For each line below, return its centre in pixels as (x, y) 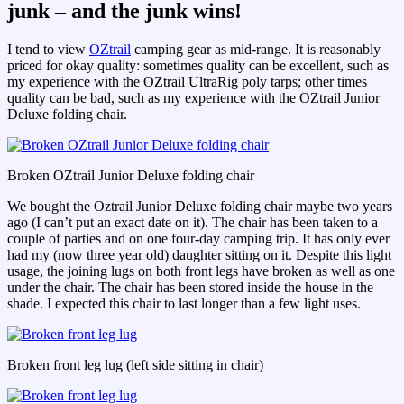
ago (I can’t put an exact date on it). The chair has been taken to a (193, 223)
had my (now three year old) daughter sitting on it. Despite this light (199, 255)
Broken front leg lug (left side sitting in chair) (135, 365)
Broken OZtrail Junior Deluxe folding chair (131, 176)
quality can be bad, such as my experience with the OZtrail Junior (193, 98)
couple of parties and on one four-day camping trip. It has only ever (198, 239)
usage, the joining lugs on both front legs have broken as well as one (201, 271)
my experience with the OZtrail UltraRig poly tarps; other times (187, 82)
